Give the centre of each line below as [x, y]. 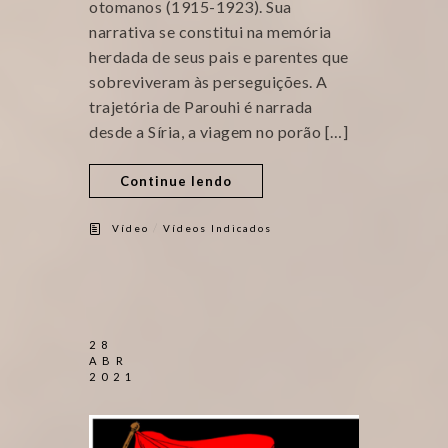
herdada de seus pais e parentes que [219, 56]
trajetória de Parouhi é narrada [201, 106]
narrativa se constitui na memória [210, 31]
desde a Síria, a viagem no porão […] [218, 131]
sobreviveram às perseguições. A [208, 81]
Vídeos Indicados [217, 228]
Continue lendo [176, 181]
